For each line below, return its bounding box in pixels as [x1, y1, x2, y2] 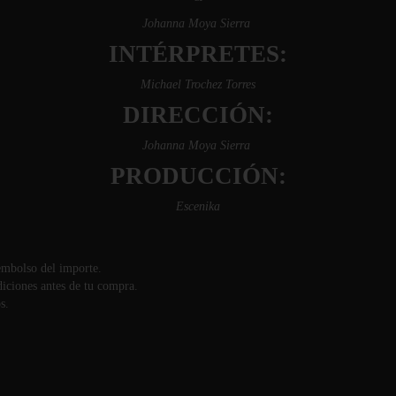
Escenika [176, 199, 220, 213]
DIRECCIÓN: [123, 101, 273, 128]
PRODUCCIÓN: [110, 162, 286, 189]
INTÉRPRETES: [109, 40, 287, 67]
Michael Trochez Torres [141, 77, 255, 91]
